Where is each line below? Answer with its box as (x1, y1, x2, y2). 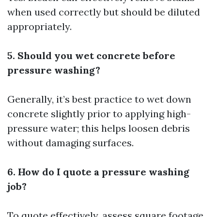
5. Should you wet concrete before (7, 49, 175, 62)
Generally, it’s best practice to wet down (7, 93, 191, 105)
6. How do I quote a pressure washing (7, 166, 189, 178)
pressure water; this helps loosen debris (7, 122, 190, 134)
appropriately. (7, 20, 72, 32)
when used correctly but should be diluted (7, 6, 200, 18)
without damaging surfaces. (7, 137, 134, 149)
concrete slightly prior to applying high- (7, 108, 191, 120)
